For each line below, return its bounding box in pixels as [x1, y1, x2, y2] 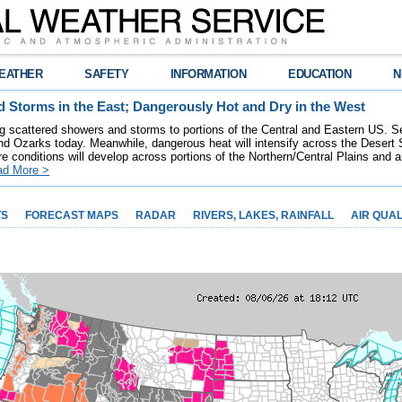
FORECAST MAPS [25, 209, 118, 222]
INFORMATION [170, 67, 247, 81]
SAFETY [84, 67, 129, 81]
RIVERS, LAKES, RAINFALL [193, 209, 334, 222]
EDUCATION [288, 67, 352, 81]
